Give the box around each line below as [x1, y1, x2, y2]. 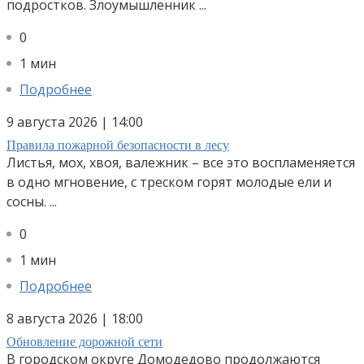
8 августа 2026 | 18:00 [6, 310, 143, 327]
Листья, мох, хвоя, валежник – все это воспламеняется [6, 154, 355, 171]
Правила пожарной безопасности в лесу [6, 138, 229, 152]
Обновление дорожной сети [6, 335, 162, 349]
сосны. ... [6, 193, 57, 210]
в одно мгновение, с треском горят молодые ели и [6, 173, 331, 191]
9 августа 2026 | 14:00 [6, 113, 143, 131]
